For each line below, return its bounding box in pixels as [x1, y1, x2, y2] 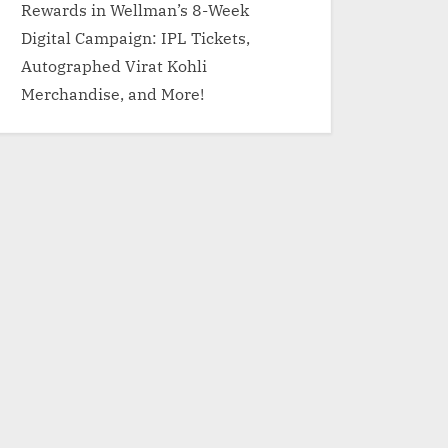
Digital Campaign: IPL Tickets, [21, 27, 250, 49]
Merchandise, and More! [21, 83, 204, 105]
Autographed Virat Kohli [21, 55, 207, 77]
